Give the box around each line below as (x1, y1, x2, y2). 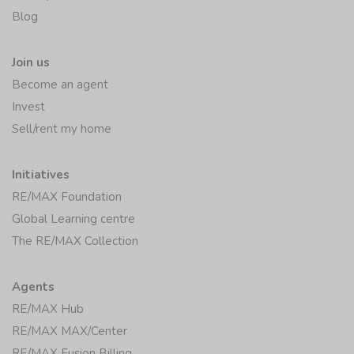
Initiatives (12, 166, 70, 183)
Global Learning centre (12, 210, 135, 227)
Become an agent (12, 76, 108, 92)
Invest (12, 98, 45, 115)
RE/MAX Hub (12, 300, 84, 317)
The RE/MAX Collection (12, 232, 138, 249)
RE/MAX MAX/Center (12, 322, 127, 339)
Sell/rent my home (12, 120, 111, 137)
